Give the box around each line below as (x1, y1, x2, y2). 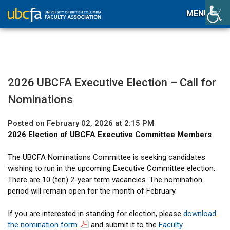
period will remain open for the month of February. (8, 186, 177, 196)
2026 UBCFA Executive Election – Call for (8, 76, 216, 89)
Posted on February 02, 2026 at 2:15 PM (8, 119, 154, 128)
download (183, 209, 216, 218)
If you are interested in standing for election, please (8, 209, 183, 218)
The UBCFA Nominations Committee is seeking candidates (8, 152, 205, 162)
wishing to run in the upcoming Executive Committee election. (8, 164, 215, 173)
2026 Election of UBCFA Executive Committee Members (8, 130, 212, 139)
